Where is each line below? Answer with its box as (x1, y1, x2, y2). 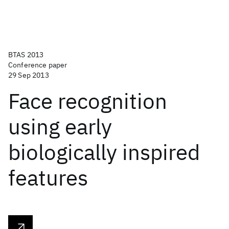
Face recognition (8, 87, 167, 115)
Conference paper (8, 60, 67, 70)
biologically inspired (8, 138, 200, 166)
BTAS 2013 (8, 50, 44, 59)
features (8, 164, 88, 192)
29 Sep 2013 (8, 71, 49, 80)
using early (8, 112, 112, 141)
